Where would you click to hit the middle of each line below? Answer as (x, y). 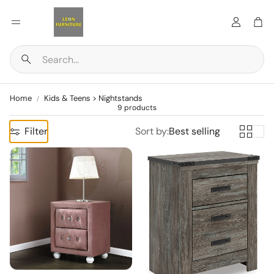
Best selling (194, 131)
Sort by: (152, 131)
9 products (137, 108)
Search (35, 64)
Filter (36, 131)
